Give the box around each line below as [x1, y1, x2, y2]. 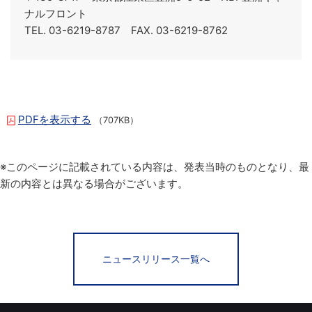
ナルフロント [24, 6, 87, 20]
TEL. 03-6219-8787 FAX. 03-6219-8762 [24, 23, 228, 37]
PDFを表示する [18, 112, 91, 126]
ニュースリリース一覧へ [102, 252, 210, 265]
